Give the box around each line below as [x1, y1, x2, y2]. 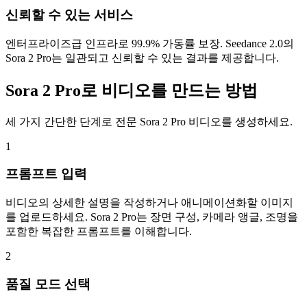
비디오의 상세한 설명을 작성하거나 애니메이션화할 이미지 [5, 197, 293, 209]
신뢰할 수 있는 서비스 [5, 8, 133, 23]
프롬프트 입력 [5, 167, 87, 182]
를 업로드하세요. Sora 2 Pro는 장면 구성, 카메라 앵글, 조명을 [5, 211, 298, 223]
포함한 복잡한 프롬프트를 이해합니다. [5, 225, 192, 238]
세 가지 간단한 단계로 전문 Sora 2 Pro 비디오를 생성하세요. [5, 115, 293, 127]
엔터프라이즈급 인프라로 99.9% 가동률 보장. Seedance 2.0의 [5, 37, 294, 49]
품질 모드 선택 [5, 276, 90, 291]
